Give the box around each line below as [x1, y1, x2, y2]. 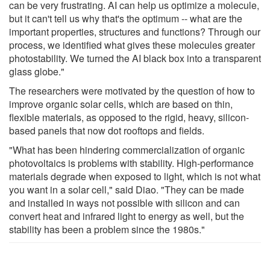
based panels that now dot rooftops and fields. [9, 123, 204, 137]
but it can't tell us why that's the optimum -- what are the [9, 11, 242, 25]
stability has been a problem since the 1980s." [9, 222, 205, 236]
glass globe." [9, 64, 64, 78]
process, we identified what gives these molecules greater [9, 37, 255, 52]
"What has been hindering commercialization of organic [9, 142, 245, 157]
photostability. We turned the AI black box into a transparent [9, 51, 261, 65]
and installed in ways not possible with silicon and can [9, 195, 240, 210]
